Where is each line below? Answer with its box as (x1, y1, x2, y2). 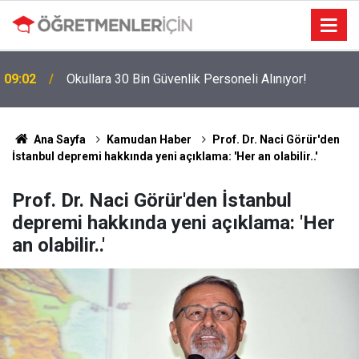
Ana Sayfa (30, 133, 86, 146)
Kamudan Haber (106, 133, 192, 146)
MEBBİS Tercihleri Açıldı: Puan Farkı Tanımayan (67, 62, 327, 77)
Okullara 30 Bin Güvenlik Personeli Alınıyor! (67, 38, 307, 54)
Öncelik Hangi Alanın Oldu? (67, 81, 216, 96)
